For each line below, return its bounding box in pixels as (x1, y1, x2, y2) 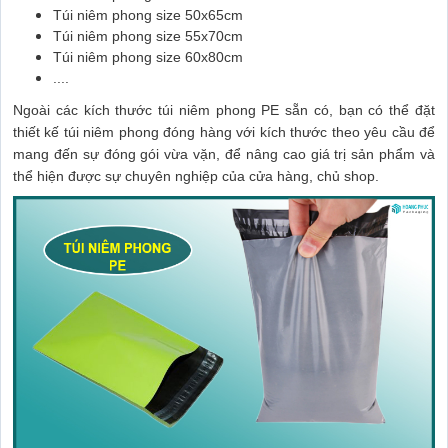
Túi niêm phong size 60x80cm (53, 49, 243, 66)
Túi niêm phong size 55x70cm (53, 28, 243, 45)
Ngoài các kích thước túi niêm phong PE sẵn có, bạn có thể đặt (13, 102, 435, 119)
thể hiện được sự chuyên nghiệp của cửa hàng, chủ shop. (13, 168, 379, 185)
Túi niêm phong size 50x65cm (53, 7, 243, 24)
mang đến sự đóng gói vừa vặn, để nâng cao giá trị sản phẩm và (13, 146, 435, 163)
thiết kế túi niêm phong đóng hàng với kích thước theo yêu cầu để (13, 124, 435, 141)
